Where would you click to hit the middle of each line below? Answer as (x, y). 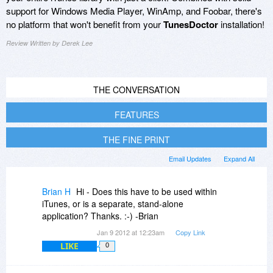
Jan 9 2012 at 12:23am (132, 232)
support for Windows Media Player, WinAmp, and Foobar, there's (134, 10)
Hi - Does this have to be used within (147, 191)
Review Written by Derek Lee (49, 43)
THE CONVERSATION (136, 89)
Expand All (239, 158)
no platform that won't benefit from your (85, 24)
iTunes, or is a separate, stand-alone (113, 203)
